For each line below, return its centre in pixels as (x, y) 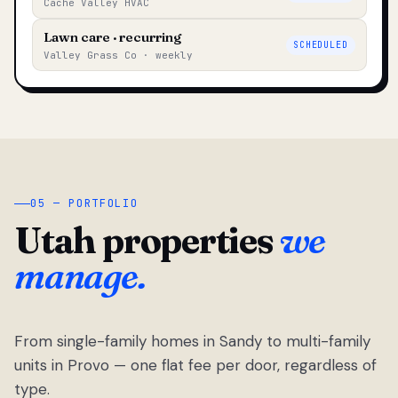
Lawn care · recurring (112, 37)
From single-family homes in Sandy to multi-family (192, 341)
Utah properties (147, 240)
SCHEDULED (321, 44)
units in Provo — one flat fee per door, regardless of (195, 365)
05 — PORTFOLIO (84, 203)
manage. (80, 275)
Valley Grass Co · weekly (118, 55)
